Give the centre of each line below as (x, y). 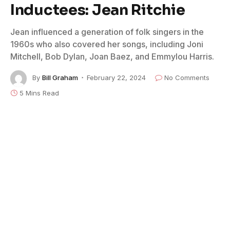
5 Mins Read (39, 93)
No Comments (187, 78)
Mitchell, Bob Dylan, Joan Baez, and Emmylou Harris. (112, 56)
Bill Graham (60, 78)
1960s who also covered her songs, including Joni (107, 44)
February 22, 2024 (116, 78)
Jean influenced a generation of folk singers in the (107, 32)
